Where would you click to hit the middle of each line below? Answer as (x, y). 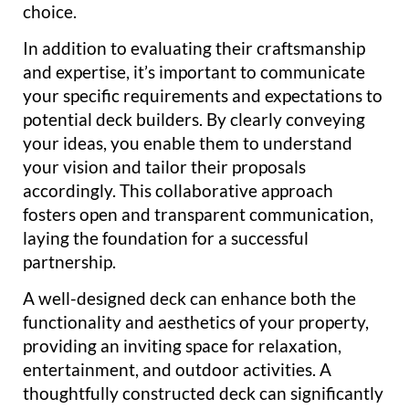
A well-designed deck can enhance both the (189, 299)
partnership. (69, 261)
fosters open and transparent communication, (198, 214)
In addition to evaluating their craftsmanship (194, 47)
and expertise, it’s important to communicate (194, 71)
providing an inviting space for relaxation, (182, 346)
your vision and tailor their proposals (164, 166)
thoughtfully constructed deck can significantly (203, 393)
